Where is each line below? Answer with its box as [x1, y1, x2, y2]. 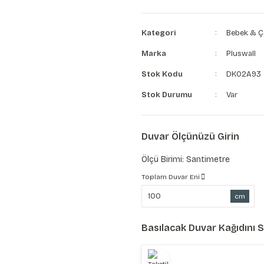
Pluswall [226, 49, 256, 58]
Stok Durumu [141, 90, 192, 100]
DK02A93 [226, 70, 261, 79]
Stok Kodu [141, 70, 183, 79]
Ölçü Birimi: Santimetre [141, 154, 230, 164]
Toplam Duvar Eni [141, 173, 200, 181]
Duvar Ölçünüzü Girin [141, 131, 239, 142]
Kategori [141, 28, 176, 38]
